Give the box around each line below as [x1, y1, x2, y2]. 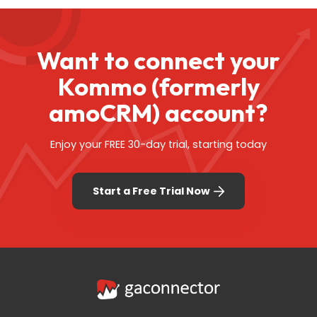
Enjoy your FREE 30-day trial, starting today [50, 137, 267, 152]
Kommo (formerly [57, 71, 260, 102]
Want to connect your [37, 45, 280, 76]
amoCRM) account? [49, 97, 268, 128]
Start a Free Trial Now [93, 183, 211, 198]
